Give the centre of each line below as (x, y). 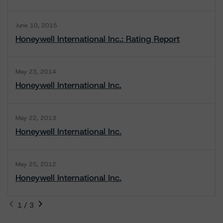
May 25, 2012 (36, 164)
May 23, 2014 (36, 72)
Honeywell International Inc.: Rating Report (98, 39)
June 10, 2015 (36, 25)
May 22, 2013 (36, 118)
